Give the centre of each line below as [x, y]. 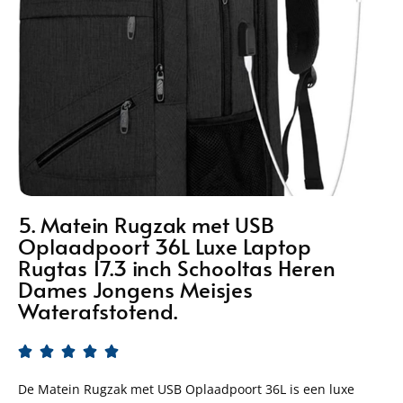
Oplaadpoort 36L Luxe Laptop [165, 246]
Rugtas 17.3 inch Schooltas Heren [177, 267]
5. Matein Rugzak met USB [146, 224]
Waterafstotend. [98, 310]
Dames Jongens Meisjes [135, 289]
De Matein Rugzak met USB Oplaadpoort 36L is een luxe [186, 389]
